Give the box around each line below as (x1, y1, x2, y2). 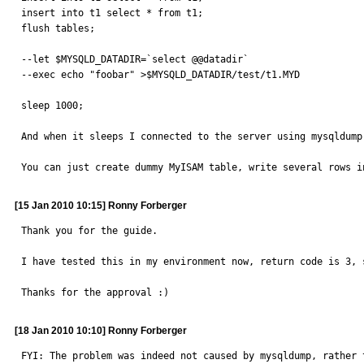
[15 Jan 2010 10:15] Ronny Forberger (15, 200, 187, 211)
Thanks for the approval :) (21, 287, 169, 298)
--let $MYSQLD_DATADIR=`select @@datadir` (21, 54, 249, 65)
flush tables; (21, 23, 95, 34)
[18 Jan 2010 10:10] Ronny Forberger (15, 325, 187, 336)
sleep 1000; (21, 100, 84, 111)
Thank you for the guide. (21, 225, 158, 236)
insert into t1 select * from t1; (21, 7, 203, 19)
